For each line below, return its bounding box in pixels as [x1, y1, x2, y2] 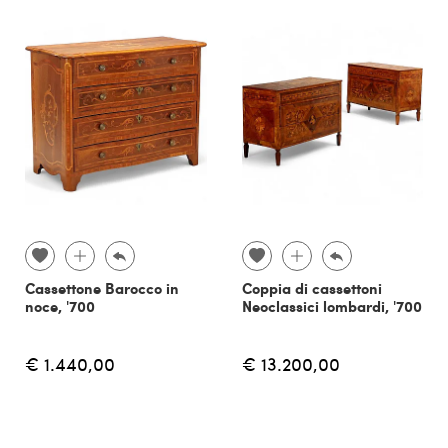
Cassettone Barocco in [25, 277, 179, 300]
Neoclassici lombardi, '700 [241, 295, 422, 318]
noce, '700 [25, 295, 95, 318]
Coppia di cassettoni [241, 277, 382, 300]
